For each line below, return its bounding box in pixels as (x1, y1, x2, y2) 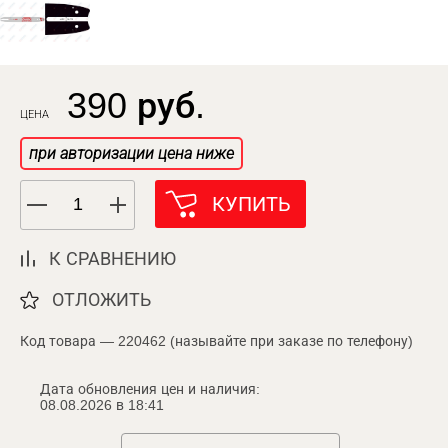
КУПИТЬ (212, 192, 291, 215)
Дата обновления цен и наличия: (40, 380, 260, 397)
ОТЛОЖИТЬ (52, 289, 151, 310)
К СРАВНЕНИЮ (49, 248, 176, 269)
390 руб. (67, 84, 205, 126)
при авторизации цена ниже (29, 144, 234, 162)
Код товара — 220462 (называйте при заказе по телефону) (20, 332, 413, 349)
